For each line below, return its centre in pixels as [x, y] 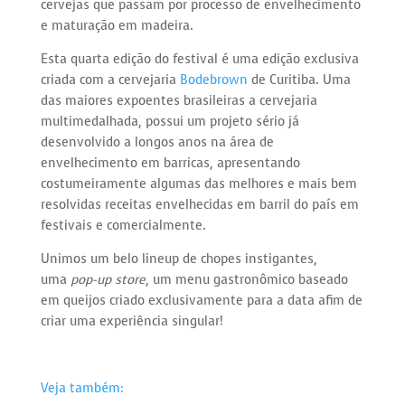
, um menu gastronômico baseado [246, 280]
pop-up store [108, 280]
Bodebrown [213, 80]
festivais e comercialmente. [123, 226]
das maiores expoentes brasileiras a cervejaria [179, 101]
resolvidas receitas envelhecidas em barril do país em [199, 205]
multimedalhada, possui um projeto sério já [170, 122]
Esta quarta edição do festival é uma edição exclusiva [199, 60]
